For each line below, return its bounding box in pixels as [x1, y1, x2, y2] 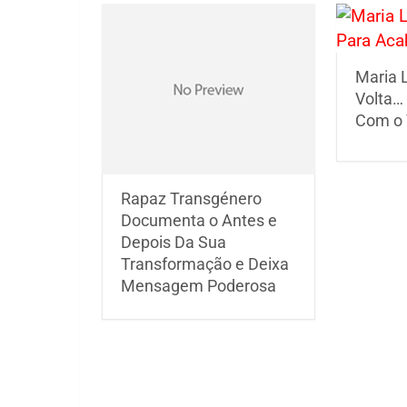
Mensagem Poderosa [121, 276, 276, 296]
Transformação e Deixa [121, 254, 289, 274]
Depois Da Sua [121, 233, 226, 253]
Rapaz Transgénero [121, 189, 262, 209]
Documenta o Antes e [121, 211, 277, 231]
